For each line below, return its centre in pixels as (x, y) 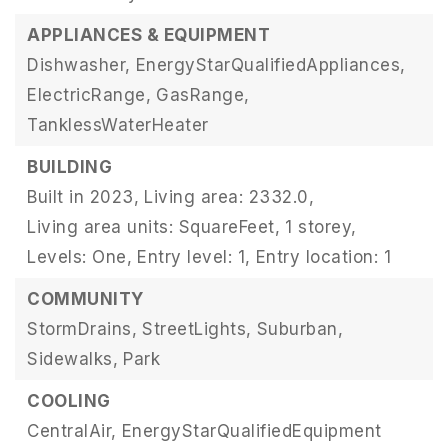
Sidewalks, (72, 359)
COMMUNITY (85, 299)
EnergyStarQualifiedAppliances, (270, 65)
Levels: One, (79, 257)
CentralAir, (72, 431)
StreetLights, (197, 329)
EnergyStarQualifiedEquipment (251, 431)
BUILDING (69, 167)
